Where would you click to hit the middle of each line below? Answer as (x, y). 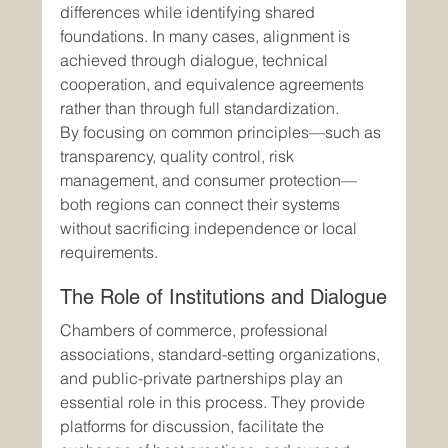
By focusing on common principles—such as (223, 132)
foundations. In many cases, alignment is (207, 36)
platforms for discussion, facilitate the (194, 426)
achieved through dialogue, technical (196, 60)
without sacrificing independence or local (211, 228)
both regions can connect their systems (202, 204)
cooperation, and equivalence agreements (214, 84)
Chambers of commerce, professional (196, 330)
